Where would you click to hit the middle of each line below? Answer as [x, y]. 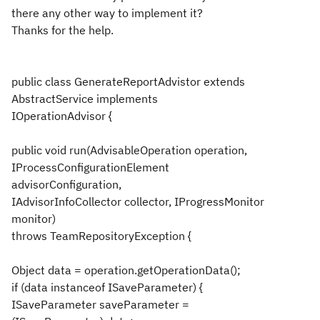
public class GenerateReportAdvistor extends [128, 81]
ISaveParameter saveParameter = [100, 304]
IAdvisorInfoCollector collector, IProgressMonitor [138, 201]
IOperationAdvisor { [62, 116]
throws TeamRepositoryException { [101, 236]
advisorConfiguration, [66, 184]
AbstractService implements [85, 99]
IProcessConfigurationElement [90, 167]
